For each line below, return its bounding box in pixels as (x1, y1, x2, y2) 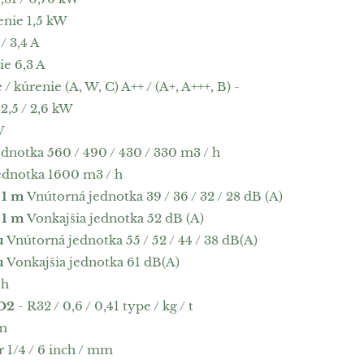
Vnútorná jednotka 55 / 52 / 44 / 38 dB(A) (3, 232, 258, 248)
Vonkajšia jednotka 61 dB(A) (3, 254, 180, 270)
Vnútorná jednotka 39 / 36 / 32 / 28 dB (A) (24, 188, 283, 204)
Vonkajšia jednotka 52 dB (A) (24, 210, 204, 226)
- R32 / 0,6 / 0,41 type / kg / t (14, 298, 193, 314)
